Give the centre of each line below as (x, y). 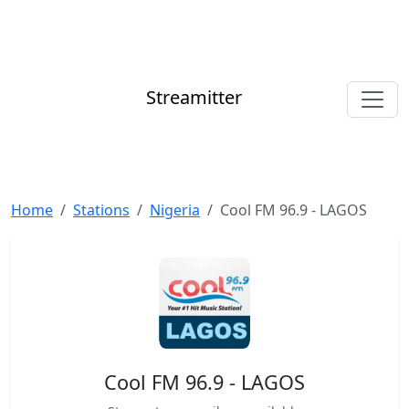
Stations (101, 210)
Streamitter (194, 98)
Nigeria (175, 210)
